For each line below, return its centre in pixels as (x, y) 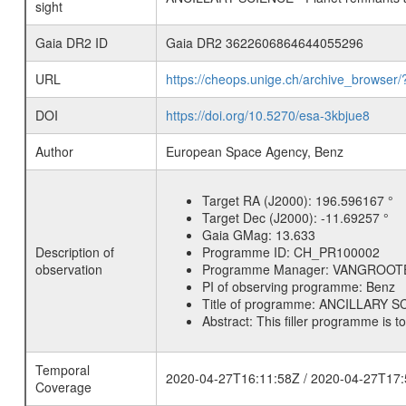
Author (54, 151)
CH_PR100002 (336, 252)
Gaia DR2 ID (71, 43)
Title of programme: (260, 304)
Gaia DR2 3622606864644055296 (264, 43)
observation (68, 269)
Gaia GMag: (238, 235)
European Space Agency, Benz (254, 151)
